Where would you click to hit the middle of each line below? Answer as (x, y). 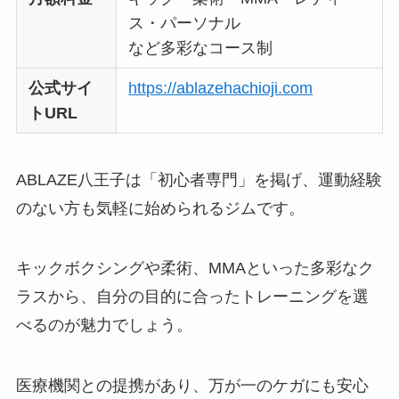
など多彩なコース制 (201, 48)
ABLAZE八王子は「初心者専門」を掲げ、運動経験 (199, 179)
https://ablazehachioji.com (221, 88)
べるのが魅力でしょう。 (104, 326)
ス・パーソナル (185, 23)
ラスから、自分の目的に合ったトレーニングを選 (192, 297)
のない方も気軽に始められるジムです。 (160, 208)
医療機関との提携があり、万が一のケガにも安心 (192, 386)
